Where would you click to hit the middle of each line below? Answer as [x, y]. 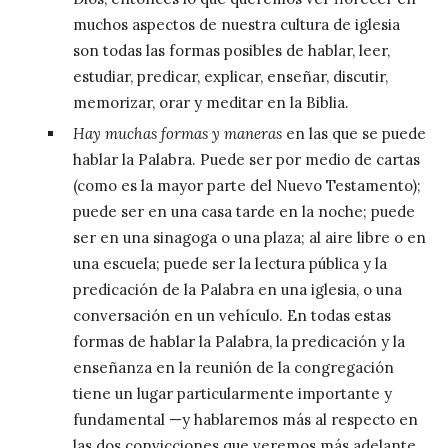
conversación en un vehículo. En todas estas [231, 315]
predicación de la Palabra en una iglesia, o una [237, 289]
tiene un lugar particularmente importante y [232, 393]
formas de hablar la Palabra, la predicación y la [238, 341]
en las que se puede [355, 133]
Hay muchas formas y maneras [179, 133]
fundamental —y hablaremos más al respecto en [245, 419]
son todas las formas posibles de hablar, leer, [231, 50]
